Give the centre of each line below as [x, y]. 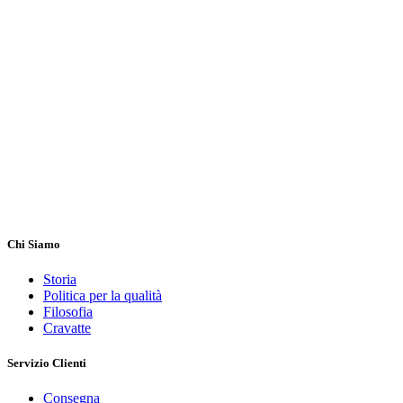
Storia [60, 280]
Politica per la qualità [103, 296]
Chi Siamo [34, 244]
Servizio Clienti [47, 363]
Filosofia [68, 312]
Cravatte [67, 328]
